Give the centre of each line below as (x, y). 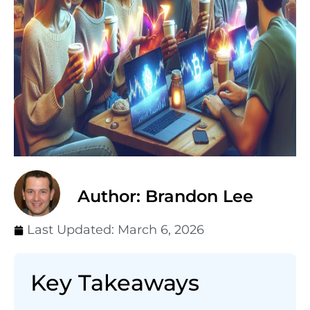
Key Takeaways (115, 283)
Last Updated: (72, 230)
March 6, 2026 (161, 230)
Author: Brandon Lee (165, 197)
